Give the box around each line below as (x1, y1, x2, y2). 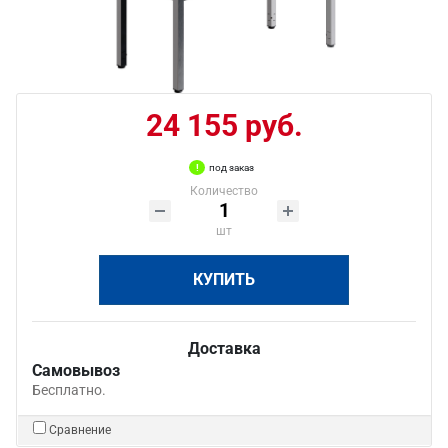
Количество (190, 184, 258, 198)
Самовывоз (32, 361, 120, 380)
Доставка (187, 339, 261, 358)
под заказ (209, 162, 254, 173)
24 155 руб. (145, 108, 303, 143)
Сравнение (49, 423, 111, 437)
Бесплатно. (32, 382, 106, 398)
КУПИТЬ (193, 270, 255, 289)
